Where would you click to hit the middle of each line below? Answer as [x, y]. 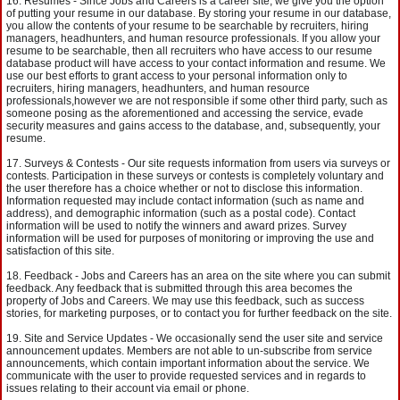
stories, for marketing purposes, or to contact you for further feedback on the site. [199, 313]
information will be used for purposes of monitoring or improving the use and [190, 238]
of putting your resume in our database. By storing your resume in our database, [199, 13]
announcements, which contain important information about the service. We [188, 363]
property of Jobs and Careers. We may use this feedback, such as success [185, 301]
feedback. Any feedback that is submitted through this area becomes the [179, 288]
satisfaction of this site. [60, 251]
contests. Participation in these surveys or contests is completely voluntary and [195, 176]
